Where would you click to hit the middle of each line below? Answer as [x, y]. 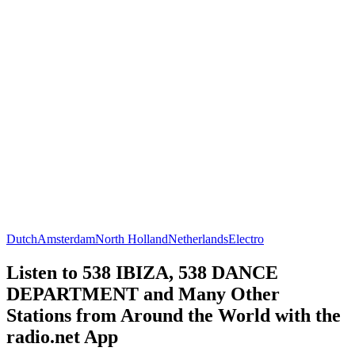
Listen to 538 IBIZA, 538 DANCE [142, 272]
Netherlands [198, 239]
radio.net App [62, 336]
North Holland [132, 239]
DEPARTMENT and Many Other [143, 294]
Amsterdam [66, 239]
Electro [246, 239]
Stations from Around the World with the [174, 315]
